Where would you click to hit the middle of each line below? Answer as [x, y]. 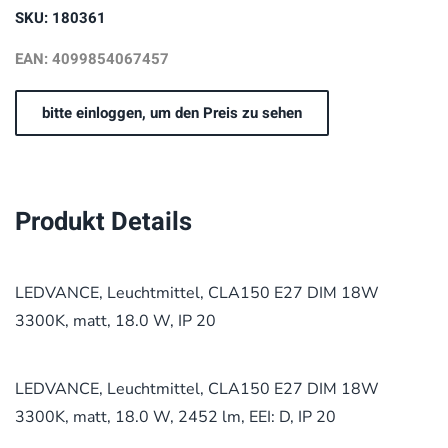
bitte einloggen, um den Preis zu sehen [172, 113]
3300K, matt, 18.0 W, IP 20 [115, 321]
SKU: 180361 [60, 18]
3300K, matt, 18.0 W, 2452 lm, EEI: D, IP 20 [175, 417]
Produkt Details [103, 222]
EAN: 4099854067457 [92, 59]
